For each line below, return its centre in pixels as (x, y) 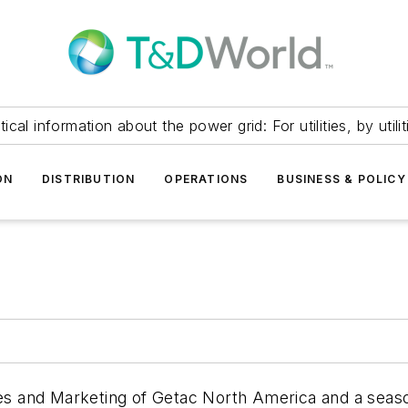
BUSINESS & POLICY (342, 179)
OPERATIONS (206, 179)
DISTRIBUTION (88, 179)
